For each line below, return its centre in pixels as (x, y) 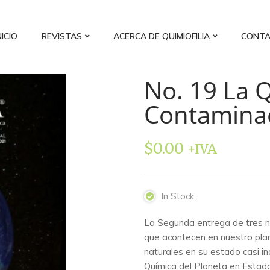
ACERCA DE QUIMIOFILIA (162, 36)
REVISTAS (62, 36)
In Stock (177, 196)
